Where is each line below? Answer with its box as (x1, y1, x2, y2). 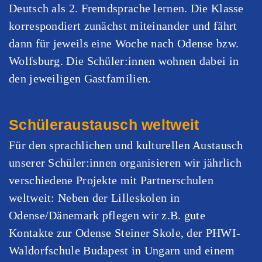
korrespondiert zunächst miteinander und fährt (9, 19, 237, 32)
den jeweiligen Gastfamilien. (9, 71, 151, 85)
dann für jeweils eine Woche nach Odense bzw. (9, 36, 239, 50)
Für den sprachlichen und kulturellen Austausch (9, 138, 243, 151)
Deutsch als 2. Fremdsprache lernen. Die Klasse (9, 1, 244, 15)
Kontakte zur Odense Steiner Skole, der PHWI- (9, 226, 241, 239)
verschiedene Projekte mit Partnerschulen (9, 173, 213, 187)
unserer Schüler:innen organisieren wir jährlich (9, 156, 242, 169)
